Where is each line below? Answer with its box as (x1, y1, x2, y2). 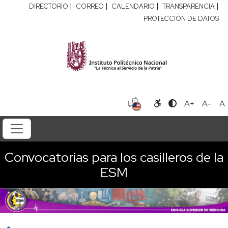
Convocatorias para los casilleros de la (5, 148, 223, 166)
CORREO (76, 2, 104, 11)
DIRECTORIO (29, 2, 68, 11)
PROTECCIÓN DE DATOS (144, 14, 219, 23)
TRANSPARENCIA (162, 2, 215, 11)
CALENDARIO (111, 2, 155, 11)
